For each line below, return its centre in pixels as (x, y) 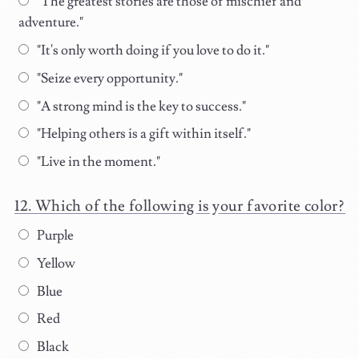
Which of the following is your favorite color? (190, 206)
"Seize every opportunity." (108, 78)
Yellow (54, 263)
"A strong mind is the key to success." (140, 106)
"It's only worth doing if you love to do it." (151, 50)
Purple (54, 236)
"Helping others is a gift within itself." (142, 134)
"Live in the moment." (97, 162)
